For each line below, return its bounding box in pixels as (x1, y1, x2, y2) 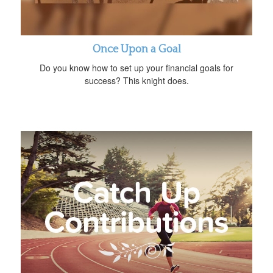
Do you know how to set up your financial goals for (40, 62, 233, 74)
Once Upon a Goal (92, 43, 181, 56)
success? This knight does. (84, 74, 189, 87)
